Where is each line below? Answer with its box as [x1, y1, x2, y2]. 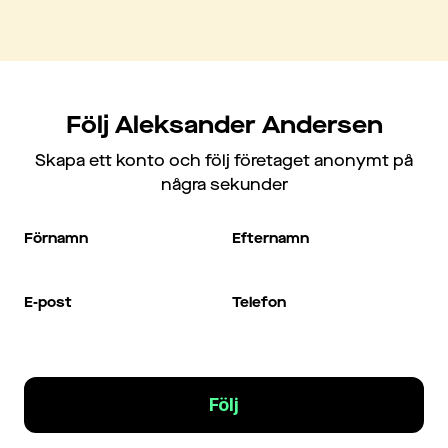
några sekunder [160, 174, 288, 195]
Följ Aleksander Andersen [65, 109, 383, 141]
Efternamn [232, 229, 309, 248]
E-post [24, 293, 72, 312]
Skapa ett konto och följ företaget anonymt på [35, 150, 413, 171]
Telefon [232, 293, 286, 312]
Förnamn [24, 229, 88, 248]
